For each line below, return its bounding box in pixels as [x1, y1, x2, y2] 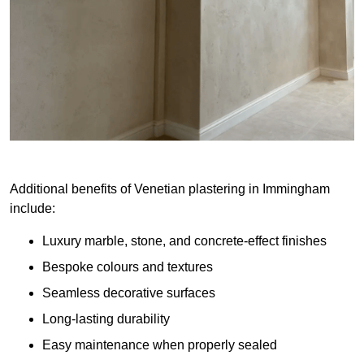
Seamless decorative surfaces [42, 286, 215, 301]
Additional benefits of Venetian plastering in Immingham [10, 182, 330, 197]
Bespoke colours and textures [42, 260, 213, 275]
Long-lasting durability [42, 312, 170, 327]
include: [10, 201, 55, 216]
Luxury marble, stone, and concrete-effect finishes [42, 234, 327, 249]
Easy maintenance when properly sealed [42, 338, 277, 353]
